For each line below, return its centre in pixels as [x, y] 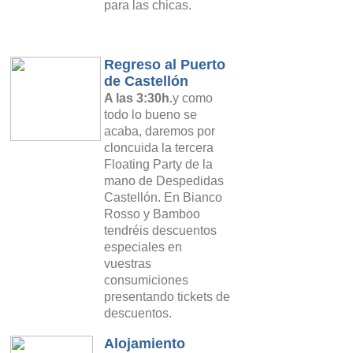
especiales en [143, 247]
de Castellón [146, 81]
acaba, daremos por [160, 131]
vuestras [128, 264]
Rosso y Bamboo [152, 214]
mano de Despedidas [164, 181]
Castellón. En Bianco [163, 197]
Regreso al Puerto [165, 65]
